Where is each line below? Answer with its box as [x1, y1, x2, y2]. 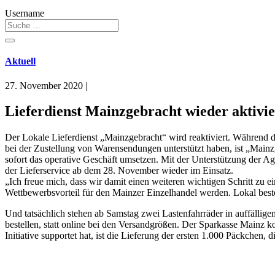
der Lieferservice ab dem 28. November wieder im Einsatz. [5, 165, 233, 176]
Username [5, 8, 44, 18]
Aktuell [5, 56, 36, 67]
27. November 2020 [5, 80, 83, 91]
